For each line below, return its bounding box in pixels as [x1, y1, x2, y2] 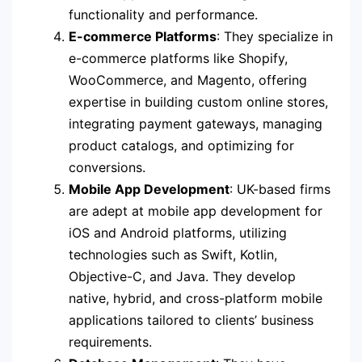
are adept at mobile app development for [69, 202, 322, 219]
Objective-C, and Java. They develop [69, 267, 296, 284]
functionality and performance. [69, 6, 258, 23]
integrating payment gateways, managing [69, 115, 322, 132]
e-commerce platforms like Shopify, [69, 49, 288, 66]
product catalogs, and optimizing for [69, 137, 294, 154]
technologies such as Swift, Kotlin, [69, 246, 277, 263]
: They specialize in [217, 27, 333, 44]
